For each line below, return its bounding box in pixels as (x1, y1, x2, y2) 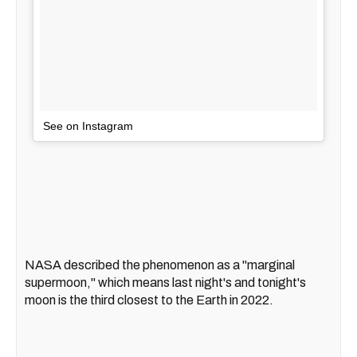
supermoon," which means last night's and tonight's (25, 275, 306, 289)
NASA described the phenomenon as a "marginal (25, 257, 295, 272)
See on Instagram (43, 119, 133, 132)
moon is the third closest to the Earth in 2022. (25, 292, 273, 307)
